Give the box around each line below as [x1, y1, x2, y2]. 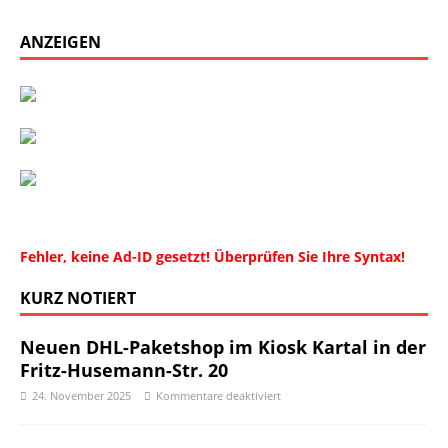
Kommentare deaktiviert [156, 388, 281, 403]
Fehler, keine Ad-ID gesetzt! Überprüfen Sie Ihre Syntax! [20, 247, 405, 266]
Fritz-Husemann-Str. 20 [20, 358, 228, 382]
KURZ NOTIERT [20, 287, 136, 309]
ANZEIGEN [20, 31, 101, 53]
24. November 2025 [32, 388, 131, 403]
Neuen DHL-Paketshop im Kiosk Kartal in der [20, 335, 426, 359]
